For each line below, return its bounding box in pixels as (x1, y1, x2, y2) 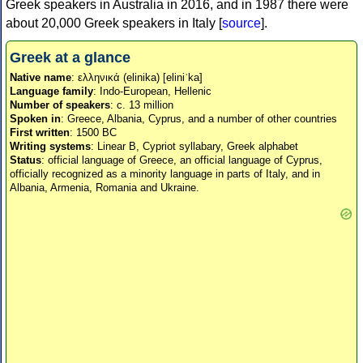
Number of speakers (10, 99, 110, 112)
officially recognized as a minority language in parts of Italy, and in (10, 168, 320, 181)
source (222, 16, 261, 31)
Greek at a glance (10, 49, 130, 66)
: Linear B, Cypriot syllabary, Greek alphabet (91, 140, 298, 153)
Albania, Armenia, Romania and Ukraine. (10, 181, 199, 194)
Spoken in (10, 113, 61, 126)
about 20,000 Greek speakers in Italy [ (6, 16, 222, 31)
